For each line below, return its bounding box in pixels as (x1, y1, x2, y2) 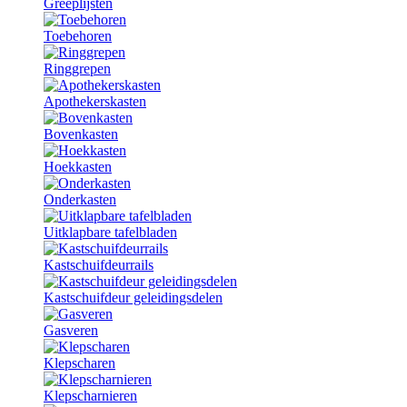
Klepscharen (44, 355, 115, 371)
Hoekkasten (44, 159, 112, 174)
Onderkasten (44, 192, 116, 207)
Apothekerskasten (44, 94, 146, 109)
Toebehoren (44, 28, 112, 44)
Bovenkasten (44, 126, 118, 142)
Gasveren (44, 323, 98, 338)
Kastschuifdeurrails (44, 257, 154, 273)
